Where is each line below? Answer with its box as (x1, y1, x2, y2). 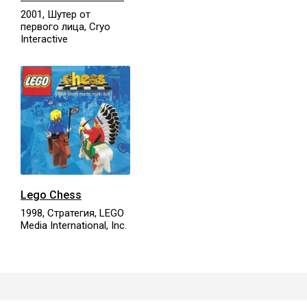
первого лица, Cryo (21, 21, 110, 34)
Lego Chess (21, 188, 82, 201)
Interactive (21, 33, 68, 46)
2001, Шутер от (21, 8, 90, 21)
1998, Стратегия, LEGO (21, 206, 124, 219)
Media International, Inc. (21, 219, 127, 232)
